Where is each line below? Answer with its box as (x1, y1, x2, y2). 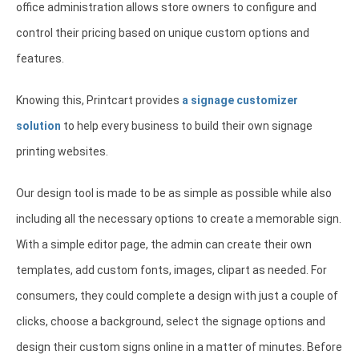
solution (16, 119, 61, 132)
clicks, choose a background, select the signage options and (16, 314, 325, 328)
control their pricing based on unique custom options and (16, 26, 309, 39)
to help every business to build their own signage (61, 119, 313, 132)
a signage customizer (182, 93, 298, 107)
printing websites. (16, 144, 111, 158)
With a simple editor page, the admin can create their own (16, 237, 312, 251)
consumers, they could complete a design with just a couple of (16, 288, 338, 302)
